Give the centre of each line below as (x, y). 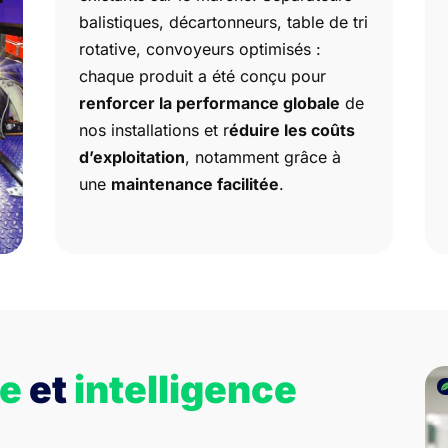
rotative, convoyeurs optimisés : (200, 48)
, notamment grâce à (263, 156)
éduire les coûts (292, 129)
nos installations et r (154, 129)
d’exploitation (132, 156)
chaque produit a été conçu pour (203, 75)
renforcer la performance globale (210, 102)
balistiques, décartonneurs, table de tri (224, 21)
